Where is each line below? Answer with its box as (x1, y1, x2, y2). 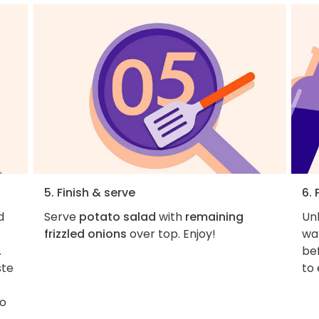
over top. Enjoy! (126, 226, 216, 243)
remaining (184, 209, 244, 226)
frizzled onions (43, 226, 127, 243)
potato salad (78, 209, 156, 226)
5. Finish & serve (43, 184, 135, 202)
